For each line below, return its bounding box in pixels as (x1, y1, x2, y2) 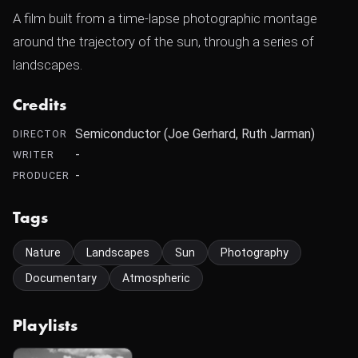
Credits (13, 98, 67, 113)
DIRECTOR (13, 128, 67, 140)
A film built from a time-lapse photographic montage (13, 10, 317, 26)
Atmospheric (122, 272, 190, 284)
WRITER (13, 149, 54, 161)
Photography (221, 246, 288, 259)
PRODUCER (13, 169, 70, 181)
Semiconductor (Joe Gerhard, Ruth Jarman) (75, 126, 315, 141)
